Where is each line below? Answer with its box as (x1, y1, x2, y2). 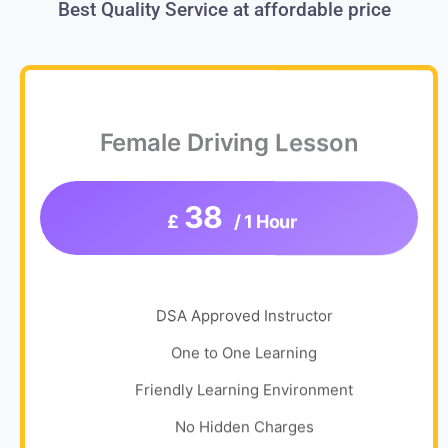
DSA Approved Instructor (155, 309, 333, 329)
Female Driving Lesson (99, 131, 359, 161)
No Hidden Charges (174, 420, 314, 440)
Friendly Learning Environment (135, 383, 353, 403)
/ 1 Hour (233, 214, 297, 236)
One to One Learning (171, 346, 317, 366)
